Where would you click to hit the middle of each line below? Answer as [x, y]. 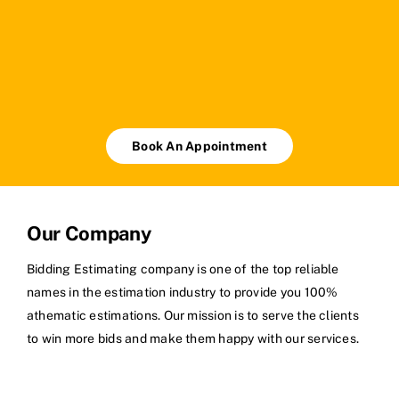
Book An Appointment [199, 147]
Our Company [89, 234]
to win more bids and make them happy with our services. [193, 339]
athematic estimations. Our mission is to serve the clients [193, 316]
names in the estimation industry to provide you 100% [183, 293]
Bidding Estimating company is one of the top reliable [183, 269]
